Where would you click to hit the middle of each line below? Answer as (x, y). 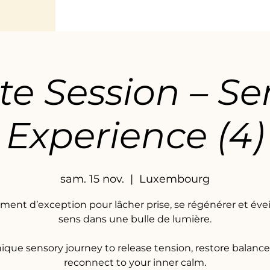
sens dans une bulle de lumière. (135, 219)
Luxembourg (174, 179)
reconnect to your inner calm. (135, 262)
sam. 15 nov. (92, 179)
